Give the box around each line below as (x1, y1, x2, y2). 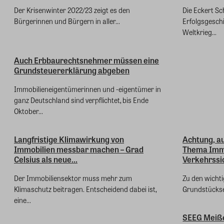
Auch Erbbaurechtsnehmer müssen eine (14, 54, 159, 66)
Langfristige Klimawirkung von (14, 133, 124, 145)
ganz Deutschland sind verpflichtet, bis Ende (14, 94, 148, 105)
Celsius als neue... (14, 153, 77, 165)
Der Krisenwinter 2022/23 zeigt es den (14, 4, 130, 15)
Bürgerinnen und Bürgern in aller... (14, 15, 120, 26)
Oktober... (14, 105, 43, 116)
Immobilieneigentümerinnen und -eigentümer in (14, 83, 161, 94)
